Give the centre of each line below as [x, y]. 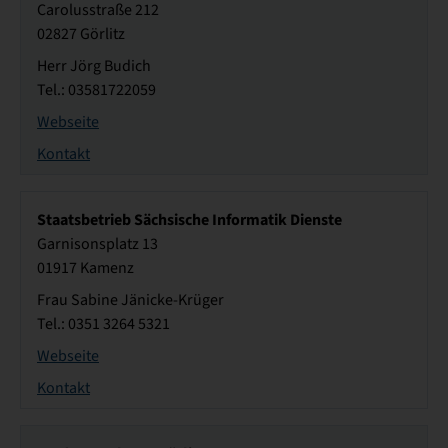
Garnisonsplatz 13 [97, 244]
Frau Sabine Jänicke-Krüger [130, 300]
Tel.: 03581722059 [96, 90]
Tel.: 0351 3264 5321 [103, 324]
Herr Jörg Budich [94, 66]
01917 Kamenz [85, 268]
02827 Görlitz [81, 34]
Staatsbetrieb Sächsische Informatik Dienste [189, 220]
